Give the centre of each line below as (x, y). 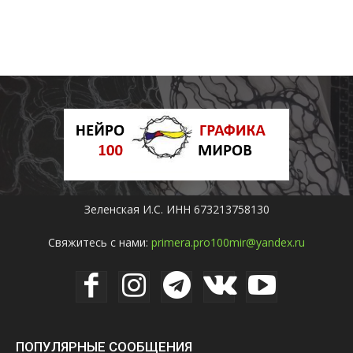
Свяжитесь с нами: (100, 242)
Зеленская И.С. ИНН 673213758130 (176, 209)
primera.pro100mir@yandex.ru (228, 242)
